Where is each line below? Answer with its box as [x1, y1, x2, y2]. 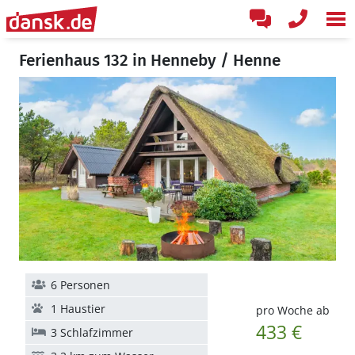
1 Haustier [51, 301, 105, 316]
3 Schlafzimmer [51, 325, 133, 340]
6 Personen [51, 277, 110, 292]
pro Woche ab [255, 303, 330, 318]
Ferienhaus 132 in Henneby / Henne [19, 50, 281, 71]
